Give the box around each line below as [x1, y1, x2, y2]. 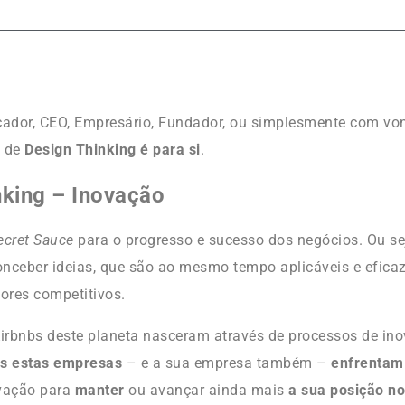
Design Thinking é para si [24, 141, 201, 159]
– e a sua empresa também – [122, 353, 332, 372]
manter [74, 381, 129, 399]
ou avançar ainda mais [128, 381, 289, 399]
